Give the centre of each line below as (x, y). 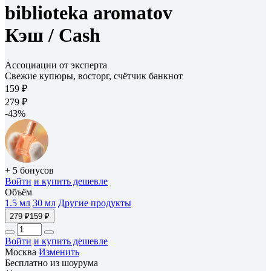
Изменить (59, 252)
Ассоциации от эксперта (56, 65)
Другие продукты (95, 203)
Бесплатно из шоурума (51, 263)
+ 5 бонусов (29, 170)
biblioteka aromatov (89, 13)
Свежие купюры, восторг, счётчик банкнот (94, 76)
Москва (22, 252)
